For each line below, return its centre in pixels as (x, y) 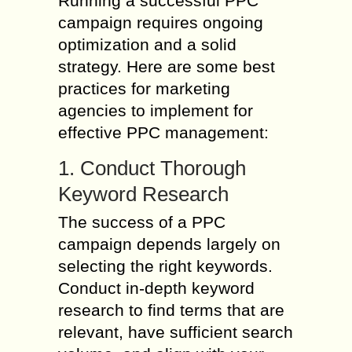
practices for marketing (144, 88)
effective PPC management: (163, 132)
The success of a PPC (142, 222)
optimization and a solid (147, 44)
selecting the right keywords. (165, 266)
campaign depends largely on (169, 244)
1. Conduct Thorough (152, 168)
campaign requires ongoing (161, 22)
